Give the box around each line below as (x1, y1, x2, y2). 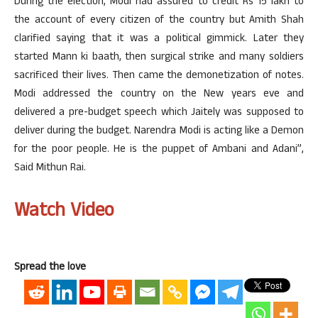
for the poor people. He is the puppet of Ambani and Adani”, (14, 141, 304, 159)
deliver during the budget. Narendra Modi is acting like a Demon (14, 123, 304, 141)
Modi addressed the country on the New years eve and (14, 86, 304, 104)
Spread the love (14, 259, 86, 277)
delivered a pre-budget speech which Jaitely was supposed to (14, 104, 304, 122)
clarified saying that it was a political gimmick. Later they (14, 31, 304, 48)
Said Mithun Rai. (14, 160, 86, 177)
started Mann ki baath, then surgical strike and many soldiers (14, 49, 304, 67)
